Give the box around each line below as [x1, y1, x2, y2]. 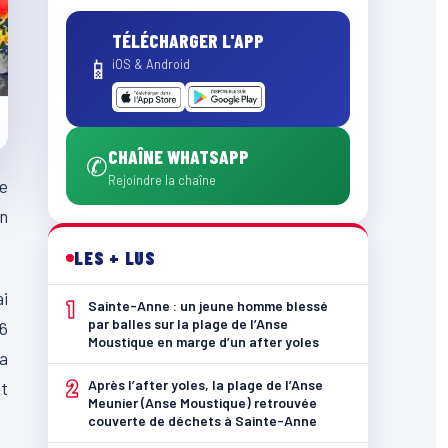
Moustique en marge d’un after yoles [88, 333, 319, 350]
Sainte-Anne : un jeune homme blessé [88, 297, 328, 314]
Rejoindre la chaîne [108, 172, 216, 188]
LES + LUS [74, 246, 156, 269]
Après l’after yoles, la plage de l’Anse [88, 376, 323, 393]
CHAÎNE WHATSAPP [108, 145, 249, 168]
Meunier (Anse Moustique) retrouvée [88, 394, 317, 411]
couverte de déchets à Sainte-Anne [88, 412, 317, 429]
